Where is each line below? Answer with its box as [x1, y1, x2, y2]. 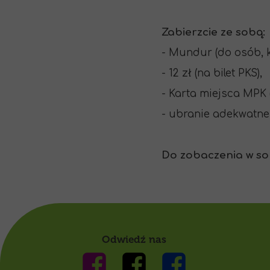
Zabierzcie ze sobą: [162, 27, 265, 38]
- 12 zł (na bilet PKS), [162, 67, 262, 79]
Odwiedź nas [101, 233, 166, 245]
